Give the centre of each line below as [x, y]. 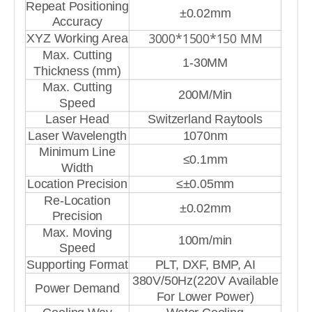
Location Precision [77, 185]
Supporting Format [77, 265]
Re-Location [77, 201]
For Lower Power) [205, 297]
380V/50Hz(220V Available [205, 281]
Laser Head [77, 119]
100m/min [205, 240]
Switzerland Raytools [205, 119]
